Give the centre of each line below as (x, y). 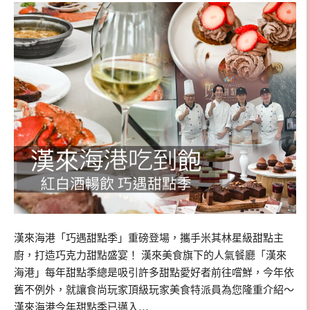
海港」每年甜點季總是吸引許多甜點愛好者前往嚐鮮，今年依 (154, 273)
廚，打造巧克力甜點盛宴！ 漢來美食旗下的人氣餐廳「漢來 (150, 256)
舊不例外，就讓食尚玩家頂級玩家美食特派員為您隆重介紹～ (154, 290)
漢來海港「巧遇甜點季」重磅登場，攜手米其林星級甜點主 (149, 238)
